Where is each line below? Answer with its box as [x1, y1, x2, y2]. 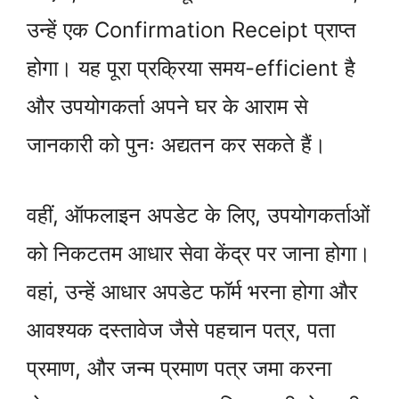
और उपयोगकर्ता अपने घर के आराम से [27, 93, 308, 119]
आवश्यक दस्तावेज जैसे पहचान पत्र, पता [27, 316, 335, 343]
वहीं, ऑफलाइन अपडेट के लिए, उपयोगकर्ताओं [27, 201, 370, 228]
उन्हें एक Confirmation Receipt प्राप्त [27, 16, 356, 43]
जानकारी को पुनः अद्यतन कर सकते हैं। [27, 131, 326, 158]
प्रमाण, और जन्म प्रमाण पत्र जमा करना [27, 354, 331, 381]
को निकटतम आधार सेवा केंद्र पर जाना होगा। [27, 240, 370, 266]
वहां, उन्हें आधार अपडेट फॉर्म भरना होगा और [27, 278, 357, 305]
